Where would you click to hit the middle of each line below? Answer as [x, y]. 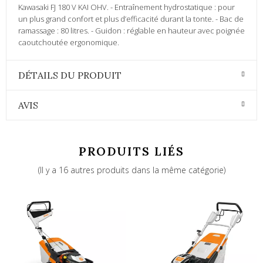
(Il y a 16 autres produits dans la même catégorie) [131, 170]
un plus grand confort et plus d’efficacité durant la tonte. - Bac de [131, 19]
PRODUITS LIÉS [131, 151]
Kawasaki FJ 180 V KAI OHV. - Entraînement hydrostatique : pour [127, 7]
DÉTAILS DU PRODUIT [70, 75]
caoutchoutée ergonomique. [69, 43]
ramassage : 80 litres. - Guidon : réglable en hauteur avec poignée [131, 31]
